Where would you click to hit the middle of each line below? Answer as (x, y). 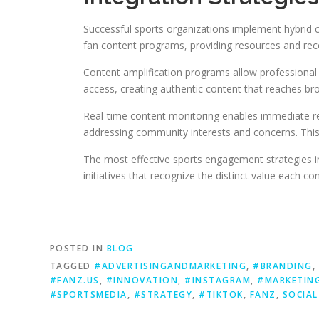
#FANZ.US (74, 280)
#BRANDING (283, 266)
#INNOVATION (142, 280)
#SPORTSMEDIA (88, 294)
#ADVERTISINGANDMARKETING (170, 266)
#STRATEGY (163, 294)
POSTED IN (78, 248)
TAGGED (72, 266)
